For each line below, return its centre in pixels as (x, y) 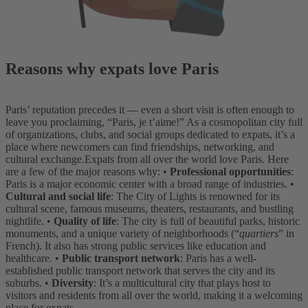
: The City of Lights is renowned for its (195, 197)
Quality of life (85, 221)
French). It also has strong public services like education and (136, 246)
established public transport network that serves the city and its (140, 271)
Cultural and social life (58, 197)
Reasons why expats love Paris (112, 68)
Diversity (73, 283)
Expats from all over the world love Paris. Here (187, 159)
